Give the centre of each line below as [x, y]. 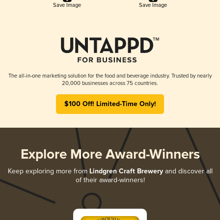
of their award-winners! [110, 180]
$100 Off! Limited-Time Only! [110, 104]
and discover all [188, 171]
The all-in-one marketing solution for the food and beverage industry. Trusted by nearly [110, 76]
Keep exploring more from [48, 171]
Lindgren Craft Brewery [126, 171]
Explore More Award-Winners [110, 155]
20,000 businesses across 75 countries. [110, 83]
